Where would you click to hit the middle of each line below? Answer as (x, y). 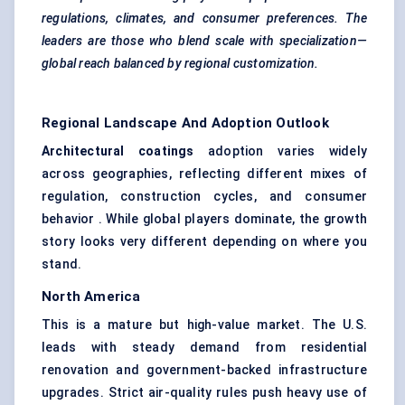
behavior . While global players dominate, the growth (204, 219)
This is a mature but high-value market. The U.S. (204, 325)
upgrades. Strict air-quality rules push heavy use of (204, 393)
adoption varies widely (287, 151)
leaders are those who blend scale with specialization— (204, 41)
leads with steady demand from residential (204, 348)
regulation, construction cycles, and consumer (204, 197)
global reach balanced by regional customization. (180, 64)
